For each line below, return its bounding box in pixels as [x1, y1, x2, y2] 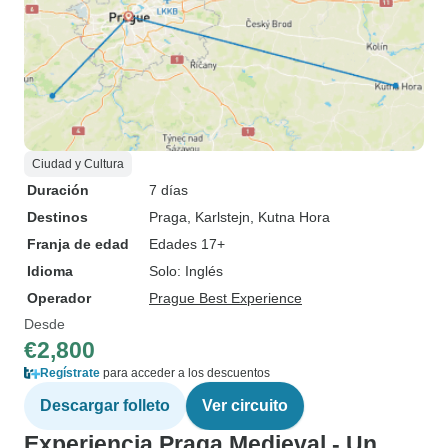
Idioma [27, 263, 73, 279]
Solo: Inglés [149, 263, 223, 279]
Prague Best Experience [149, 290, 302, 306]
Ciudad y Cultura [32, 157, 124, 171]
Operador [27, 290, 91, 306]
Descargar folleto [40, 397, 170, 414]
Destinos [27, 209, 88, 225]
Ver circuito [202, 397, 288, 414]
